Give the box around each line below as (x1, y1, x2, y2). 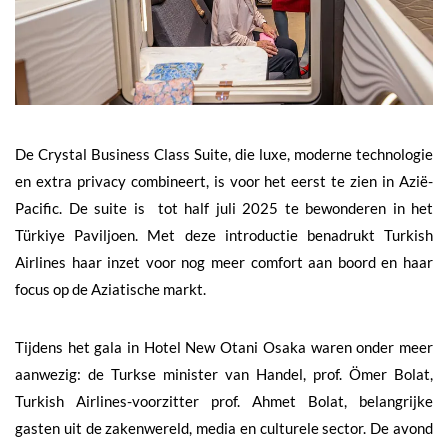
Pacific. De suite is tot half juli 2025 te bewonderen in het (15, 198, 433, 217)
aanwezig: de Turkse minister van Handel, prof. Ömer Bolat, (15, 364, 433, 383)
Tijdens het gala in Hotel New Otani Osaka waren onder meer (15, 337, 433, 356)
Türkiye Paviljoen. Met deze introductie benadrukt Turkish (15, 225, 433, 244)
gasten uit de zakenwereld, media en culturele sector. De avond (15, 418, 433, 437)
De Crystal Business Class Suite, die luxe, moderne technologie (15, 144, 433, 163)
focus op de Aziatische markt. (15, 279, 206, 298)
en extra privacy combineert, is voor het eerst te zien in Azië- (15, 171, 433, 190)
